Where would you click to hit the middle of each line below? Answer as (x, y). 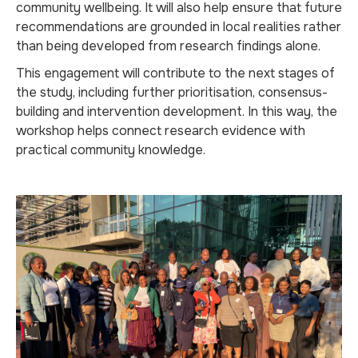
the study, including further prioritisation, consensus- (172, 92)
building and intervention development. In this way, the (177, 111)
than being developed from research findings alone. (168, 46)
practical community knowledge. (111, 150)
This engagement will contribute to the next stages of (175, 73)
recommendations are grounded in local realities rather (179, 27)
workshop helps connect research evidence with (161, 131)
